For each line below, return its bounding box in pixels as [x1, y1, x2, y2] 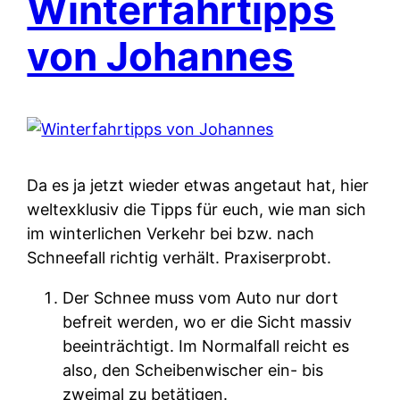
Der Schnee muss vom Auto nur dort [62, 288, 339, 308]
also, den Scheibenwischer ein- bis [62, 361, 324, 380]
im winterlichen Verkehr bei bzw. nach [27, 224, 315, 244]
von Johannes [27, 32, 295, 81]
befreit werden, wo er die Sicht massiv [62, 312, 353, 332]
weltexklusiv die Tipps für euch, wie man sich [27, 200, 367, 220]
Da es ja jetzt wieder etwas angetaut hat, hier [27, 176, 370, 196]
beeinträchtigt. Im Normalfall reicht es [62, 337, 350, 356]
